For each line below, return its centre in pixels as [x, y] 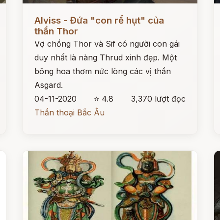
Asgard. [49, 85]
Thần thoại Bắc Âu [70, 112]
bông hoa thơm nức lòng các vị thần [103, 71]
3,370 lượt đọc [158, 99]
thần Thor [56, 31]
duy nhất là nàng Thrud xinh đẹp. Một [106, 57]
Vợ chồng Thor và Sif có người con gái [107, 44]
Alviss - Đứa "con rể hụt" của [99, 20]
